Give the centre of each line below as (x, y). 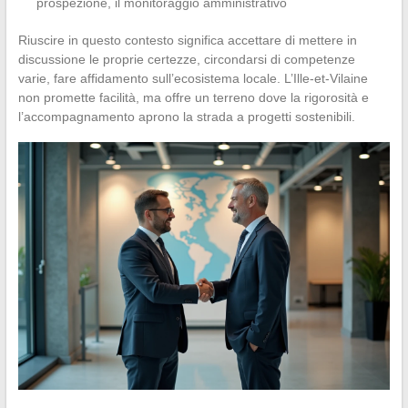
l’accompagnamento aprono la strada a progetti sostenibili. (186, 116)
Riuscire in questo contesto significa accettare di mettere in (187, 40)
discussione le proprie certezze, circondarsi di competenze (186, 59)
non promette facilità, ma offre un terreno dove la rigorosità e (193, 97)
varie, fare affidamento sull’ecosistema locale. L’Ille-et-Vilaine (193, 78)
